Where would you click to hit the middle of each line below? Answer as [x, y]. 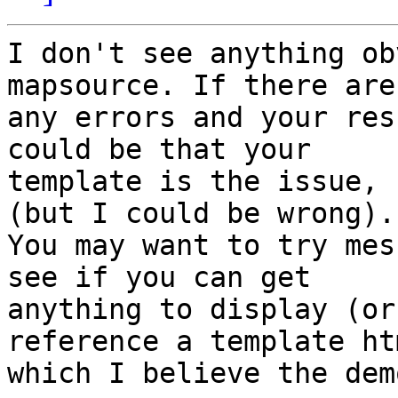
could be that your [159, 150]
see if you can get [159, 278]
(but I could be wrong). [201, 214]
